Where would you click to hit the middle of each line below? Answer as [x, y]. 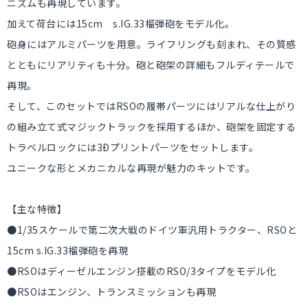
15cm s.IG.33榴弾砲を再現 [67, 250]
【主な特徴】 [37, 209]
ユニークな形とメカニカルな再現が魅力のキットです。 [131, 168]
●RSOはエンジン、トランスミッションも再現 [111, 291]
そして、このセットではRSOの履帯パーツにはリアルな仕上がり [151, 106]
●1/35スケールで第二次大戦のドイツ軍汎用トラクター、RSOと [152, 230]
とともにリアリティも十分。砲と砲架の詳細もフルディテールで [151, 65]
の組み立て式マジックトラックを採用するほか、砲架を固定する [152, 126]
